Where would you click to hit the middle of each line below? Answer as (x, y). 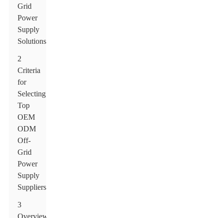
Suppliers (32, 187)
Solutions (32, 41)
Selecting (32, 94)
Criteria (29, 70)
